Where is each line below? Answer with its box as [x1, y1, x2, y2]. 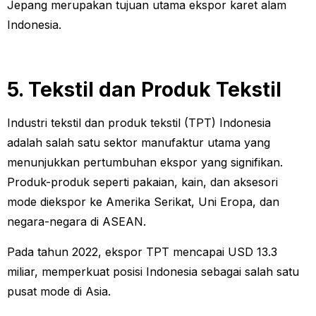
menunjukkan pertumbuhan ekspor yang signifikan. [7, 155, 283, 170]
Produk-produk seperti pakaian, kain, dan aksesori [7, 175, 278, 190]
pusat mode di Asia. [7, 284, 111, 298]
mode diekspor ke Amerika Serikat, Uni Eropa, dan [7, 195, 279, 209]
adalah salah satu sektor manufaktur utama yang [7, 135, 270, 150]
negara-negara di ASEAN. [7, 214, 150, 229]
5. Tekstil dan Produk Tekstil [7, 78, 281, 102]
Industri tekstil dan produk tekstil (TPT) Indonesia [7, 116, 271, 130]
